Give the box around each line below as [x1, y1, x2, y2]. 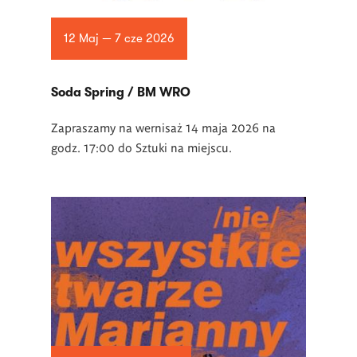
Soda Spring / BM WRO [51, 85, 190, 100]
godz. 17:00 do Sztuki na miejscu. [51, 139, 232, 155]
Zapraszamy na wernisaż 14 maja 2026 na [51, 120, 276, 135]
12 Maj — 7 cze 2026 [63, 31, 175, 46]
